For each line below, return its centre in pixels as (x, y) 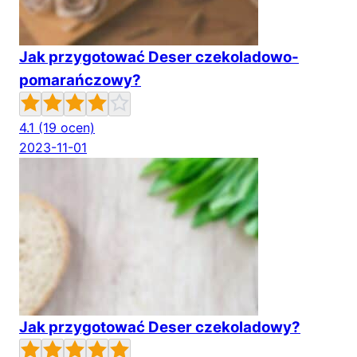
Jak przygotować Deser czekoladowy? (160, 327)
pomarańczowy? (80, 80)
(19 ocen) (67, 127)
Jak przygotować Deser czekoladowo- (159, 57)
